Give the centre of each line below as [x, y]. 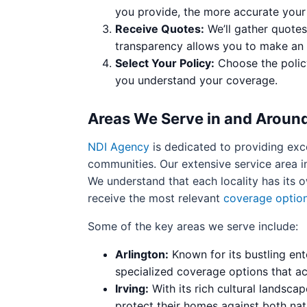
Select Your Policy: [165, 63]
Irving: [132, 288]
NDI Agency [119, 147]
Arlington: [142, 254]
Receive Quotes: [160, 29]
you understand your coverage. [196, 80]
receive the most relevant [156, 198]
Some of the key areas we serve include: [193, 226]
